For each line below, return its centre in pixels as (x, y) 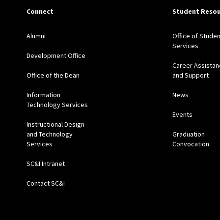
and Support (190, 75)
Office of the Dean (53, 75)
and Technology (49, 134)
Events (182, 115)
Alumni (36, 36)
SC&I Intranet (45, 164)
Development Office (56, 56)
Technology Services (57, 105)
